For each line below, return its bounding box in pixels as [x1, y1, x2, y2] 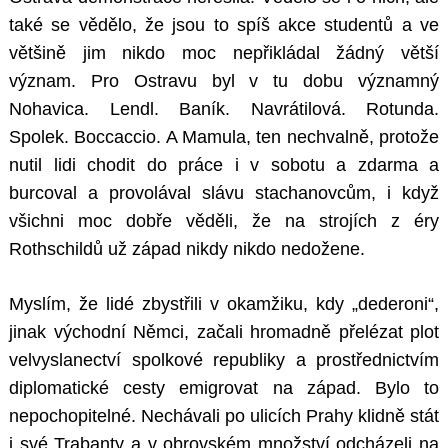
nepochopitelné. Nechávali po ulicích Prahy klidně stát [9, 406, 439, 427]
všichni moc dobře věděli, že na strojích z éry [9, 211, 439, 232]
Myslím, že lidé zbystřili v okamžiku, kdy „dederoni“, [9, 294, 439, 315]
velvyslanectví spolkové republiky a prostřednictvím [9, 350, 439, 371]
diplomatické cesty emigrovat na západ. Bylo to [9, 378, 439, 399]
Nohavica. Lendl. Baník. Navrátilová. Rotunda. [9, 99, 439, 120]
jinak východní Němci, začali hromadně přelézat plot [9, 322, 439, 343]
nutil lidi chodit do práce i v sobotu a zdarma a [9, 155, 439, 176]
